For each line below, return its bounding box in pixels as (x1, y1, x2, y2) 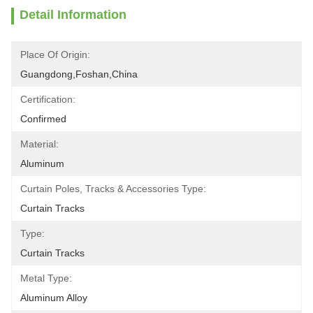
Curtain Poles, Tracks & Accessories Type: (20, 183, 206, 194)
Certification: (20, 94, 75, 105)
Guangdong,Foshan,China (20, 68, 138, 80)
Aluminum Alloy (20, 292, 87, 303)
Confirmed (20, 113, 66, 124)
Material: (20, 138, 59, 150)
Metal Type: (20, 272, 72, 284)
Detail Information (20, 8, 126, 22)
